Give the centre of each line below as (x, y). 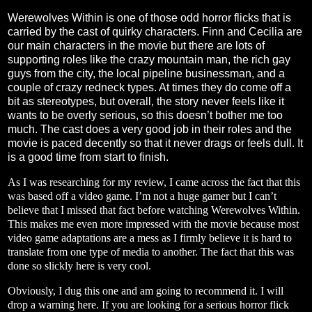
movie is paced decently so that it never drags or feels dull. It (155, 143)
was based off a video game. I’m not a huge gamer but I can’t (142, 196)
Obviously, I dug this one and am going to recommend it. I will (146, 290)
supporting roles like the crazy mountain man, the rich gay (149, 60)
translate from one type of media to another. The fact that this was (151, 251)
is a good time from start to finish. (88, 157)
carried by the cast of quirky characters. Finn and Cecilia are (155, 32)
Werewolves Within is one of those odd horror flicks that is (149, 18)
